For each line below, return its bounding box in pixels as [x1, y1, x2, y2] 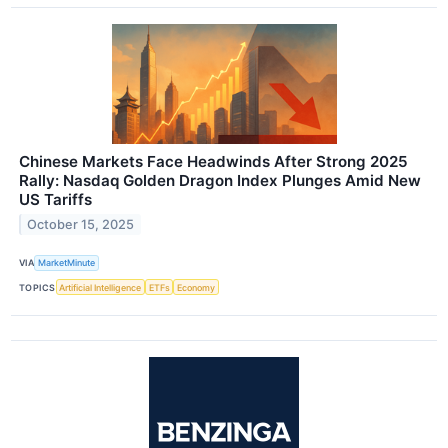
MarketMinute [38, 257, 96, 269]
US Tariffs [19, 189, 92, 209]
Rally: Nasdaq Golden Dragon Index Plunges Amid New [19, 170, 421, 190]
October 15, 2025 [27, 216, 135, 232]
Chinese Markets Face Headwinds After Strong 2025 [19, 151, 408, 171]
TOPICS [19, 281, 56, 293]
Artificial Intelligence [59, 281, 142, 293]
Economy [177, 281, 216, 293]
